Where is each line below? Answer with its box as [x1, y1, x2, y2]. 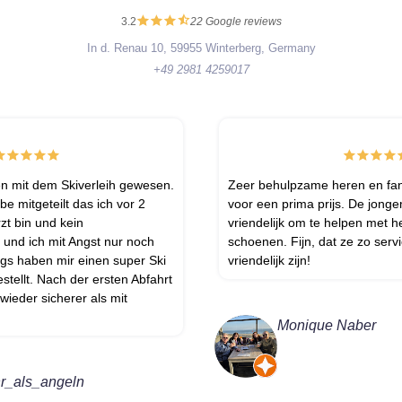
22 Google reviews [189, 15, 282, 29]
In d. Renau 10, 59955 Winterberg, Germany [86, 40, 316, 55]
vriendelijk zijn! [228, 252, 310, 267]
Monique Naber [277, 317, 376, 333]
